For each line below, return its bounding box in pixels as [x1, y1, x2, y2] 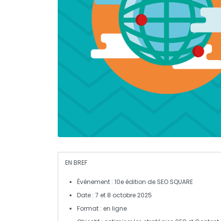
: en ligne [99, 204, 127, 213]
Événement [77, 177, 110, 186]
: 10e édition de [110, 177, 157, 186]
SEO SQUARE [157, 177, 193, 186]
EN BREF [65, 158, 87, 167]
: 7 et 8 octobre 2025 [91, 190, 152, 199]
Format [77, 204, 99, 213]
